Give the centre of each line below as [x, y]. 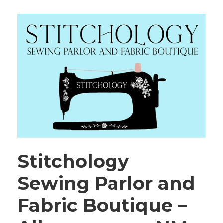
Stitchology [73, 161]
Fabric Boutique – [102, 205]
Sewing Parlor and [106, 183]
